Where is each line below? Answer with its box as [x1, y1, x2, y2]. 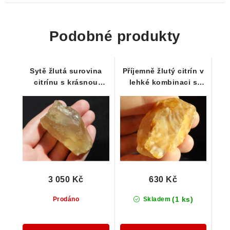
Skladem [141, 195, 170, 203]
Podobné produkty [49, 28, 181, 44]
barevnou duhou [34, 89, 97, 98]
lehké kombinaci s [129, 78, 197, 86]
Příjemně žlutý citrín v [122, 67, 204, 75]
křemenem [144, 89, 182, 98]
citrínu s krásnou [34, 78, 98, 86]
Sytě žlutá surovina [30, 67, 102, 75]
